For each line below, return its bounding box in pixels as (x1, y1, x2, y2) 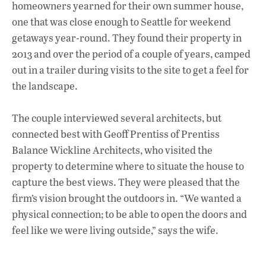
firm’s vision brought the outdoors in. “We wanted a (12, 191, 242, 205)
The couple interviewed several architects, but (12, 111, 221, 125)
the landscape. (12, 78, 78, 93)
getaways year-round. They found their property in (12, 30, 242, 45)
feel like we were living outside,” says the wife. (12, 223, 218, 237)
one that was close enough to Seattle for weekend (12, 14, 231, 28)
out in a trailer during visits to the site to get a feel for (12, 62, 249, 77)
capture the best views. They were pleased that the (12, 175, 240, 189)
